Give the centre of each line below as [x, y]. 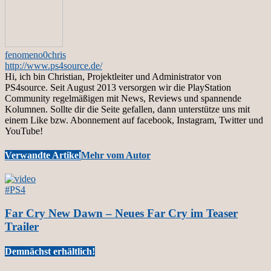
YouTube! [24, 131]
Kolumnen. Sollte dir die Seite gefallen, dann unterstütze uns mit [127, 109]
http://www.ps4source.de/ [54, 66]
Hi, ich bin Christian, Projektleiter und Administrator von [113, 77]
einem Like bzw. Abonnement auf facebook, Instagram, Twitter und [134, 120]
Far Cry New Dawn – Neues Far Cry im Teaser [121, 213]
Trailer [22, 226]
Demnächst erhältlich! [50, 251]
